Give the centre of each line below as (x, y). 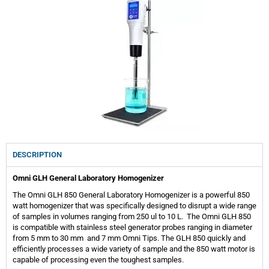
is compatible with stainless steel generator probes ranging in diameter (132, 228)
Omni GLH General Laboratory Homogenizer (88, 178)
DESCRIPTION (37, 155)
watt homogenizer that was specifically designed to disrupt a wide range (134, 206)
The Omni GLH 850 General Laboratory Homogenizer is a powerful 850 (131, 195)
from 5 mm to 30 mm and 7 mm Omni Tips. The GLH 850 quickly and (129, 238)
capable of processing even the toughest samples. (99, 260)
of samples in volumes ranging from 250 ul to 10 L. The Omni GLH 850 (132, 217)
